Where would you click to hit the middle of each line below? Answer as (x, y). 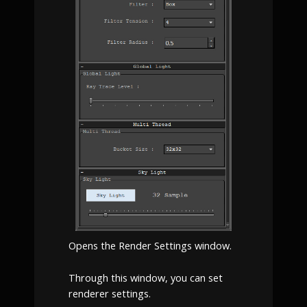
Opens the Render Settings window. (150, 246)
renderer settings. (110, 293)
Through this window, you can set (146, 277)
